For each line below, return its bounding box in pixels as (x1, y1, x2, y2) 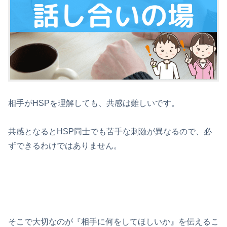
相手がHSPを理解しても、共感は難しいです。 (8, 98, 179, 107)
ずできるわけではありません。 (8, 141, 122, 150)
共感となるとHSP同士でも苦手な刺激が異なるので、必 (8, 127, 212, 136)
